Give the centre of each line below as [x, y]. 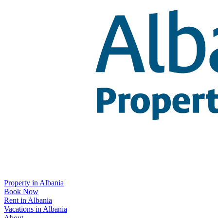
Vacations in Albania [36, 209]
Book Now [21, 191]
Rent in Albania [28, 200]
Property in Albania [34, 183]
